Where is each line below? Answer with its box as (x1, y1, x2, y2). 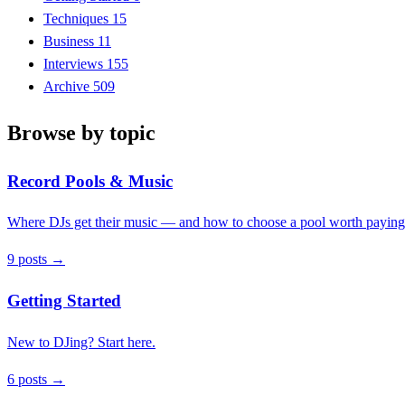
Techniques (43, 10, 112, 26)
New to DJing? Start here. (7, 334, 155, 350)
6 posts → (7, 371, 65, 387)
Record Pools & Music (7, 171, 173, 191)
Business (43, 33, 98, 49)
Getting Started (7, 291, 121, 310)
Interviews (43, 55, 107, 71)
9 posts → (7, 251, 65, 268)
